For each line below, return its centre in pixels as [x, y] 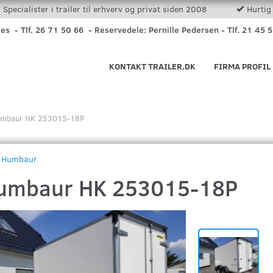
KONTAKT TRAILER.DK [152, 66]
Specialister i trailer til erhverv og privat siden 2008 [106, 9]
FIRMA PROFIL [242, 66]
